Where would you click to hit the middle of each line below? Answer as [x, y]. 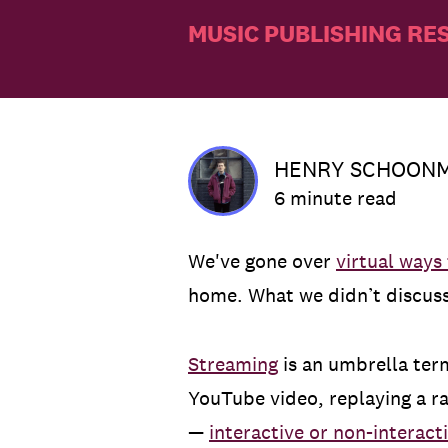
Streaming [233, 364]
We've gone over [262, 261]
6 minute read [335, 198]
